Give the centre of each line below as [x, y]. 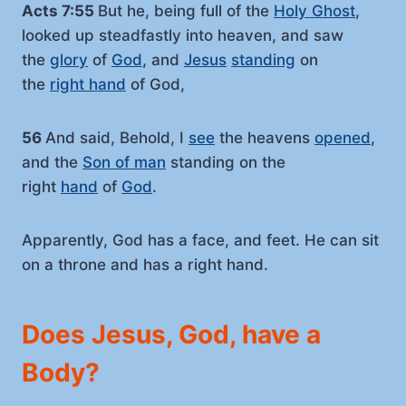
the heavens [265, 137]
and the [52, 162]
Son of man [124, 162]
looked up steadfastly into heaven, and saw [183, 35]
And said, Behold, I [117, 137]
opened [343, 137]
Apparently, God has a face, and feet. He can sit [200, 240]
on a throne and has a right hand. [145, 264]
